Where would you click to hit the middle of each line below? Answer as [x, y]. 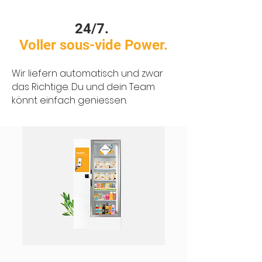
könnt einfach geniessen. [69, 100]
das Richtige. [42, 87]
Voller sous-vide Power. [93, 45]
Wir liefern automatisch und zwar [87, 73]
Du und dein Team [113, 87]
